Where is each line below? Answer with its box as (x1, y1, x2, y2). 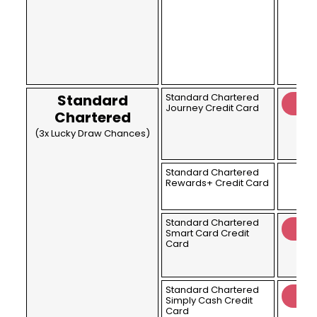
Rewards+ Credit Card (166, 176, 270, 190)
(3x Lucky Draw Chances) (35, 127, 151, 141)
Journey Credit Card (166, 101, 260, 115)
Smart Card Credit (166, 226, 250, 241)
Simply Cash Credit (166, 294, 253, 308)
